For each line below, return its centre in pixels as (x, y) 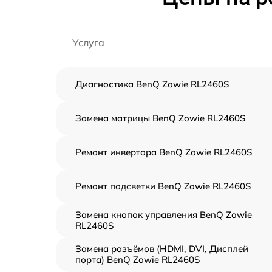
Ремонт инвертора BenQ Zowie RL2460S (164, 152)
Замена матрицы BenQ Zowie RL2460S (160, 118)
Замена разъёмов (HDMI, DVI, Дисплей (162, 249)
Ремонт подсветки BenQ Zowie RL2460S (163, 186)
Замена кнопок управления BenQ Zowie (164, 215)
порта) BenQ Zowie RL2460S (138, 260)
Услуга (88, 42)
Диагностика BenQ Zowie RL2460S (152, 84)
